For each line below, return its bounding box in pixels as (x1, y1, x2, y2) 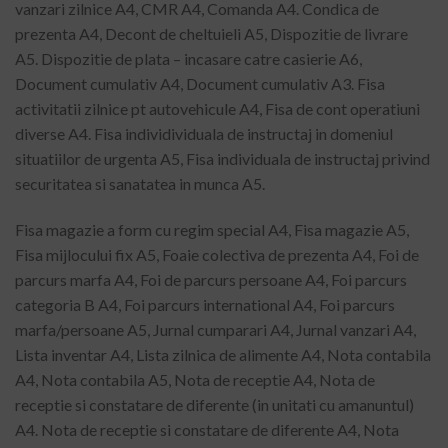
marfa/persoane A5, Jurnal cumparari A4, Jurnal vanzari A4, (15, 319, 416, 339)
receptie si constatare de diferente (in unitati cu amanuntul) (15, 394, 414, 414)
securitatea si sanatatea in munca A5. (15, 173, 265, 193)
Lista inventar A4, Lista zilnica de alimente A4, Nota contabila (15, 344, 431, 364)
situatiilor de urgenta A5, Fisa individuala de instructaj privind (15, 148, 430, 168)
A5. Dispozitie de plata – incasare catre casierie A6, (15, 48, 362, 68)
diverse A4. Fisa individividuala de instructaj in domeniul (15, 123, 393, 143)
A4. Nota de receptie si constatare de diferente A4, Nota (15, 419, 399, 439)
